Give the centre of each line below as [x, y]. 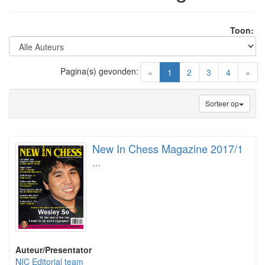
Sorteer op [222, 103]
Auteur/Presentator [54, 250]
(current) [188, 72]
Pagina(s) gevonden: [99, 71]
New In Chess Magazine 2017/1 [168, 148]
